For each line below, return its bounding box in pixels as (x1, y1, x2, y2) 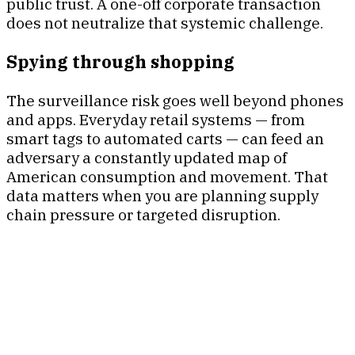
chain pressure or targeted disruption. (6, 204, 281, 224)
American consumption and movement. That (6, 166, 328, 186)
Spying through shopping (6, 50, 235, 74)
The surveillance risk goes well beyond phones (6, 90, 344, 110)
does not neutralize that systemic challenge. (6, 13, 323, 33)
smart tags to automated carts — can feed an (6, 128, 324, 148)
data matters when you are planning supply (6, 185, 319, 205)
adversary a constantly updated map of (6, 147, 287, 167)
